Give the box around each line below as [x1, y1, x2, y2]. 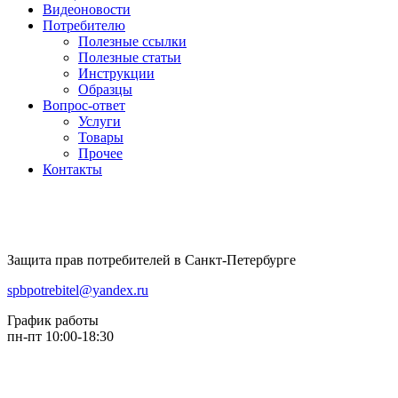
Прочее [78, 146, 123, 161]
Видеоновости [43, 2, 131, 17]
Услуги [78, 114, 121, 129]
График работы [7, 313, 99, 328]
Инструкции [78, 66, 155, 81]
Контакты [43, 162, 102, 177]
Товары [78, 130, 123, 145]
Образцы [78, 82, 132, 97]
